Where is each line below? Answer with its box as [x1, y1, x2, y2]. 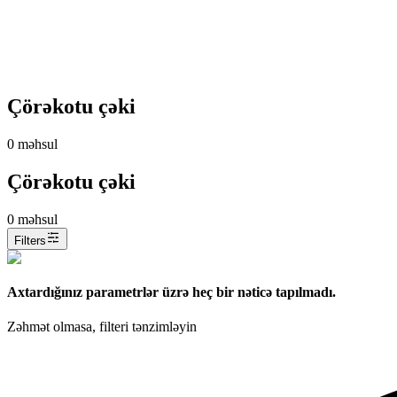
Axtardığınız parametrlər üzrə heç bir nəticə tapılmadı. [7, 284, 336, 300]
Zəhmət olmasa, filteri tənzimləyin [7, 319, 197, 335]
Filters [14, 233, 46, 247]
